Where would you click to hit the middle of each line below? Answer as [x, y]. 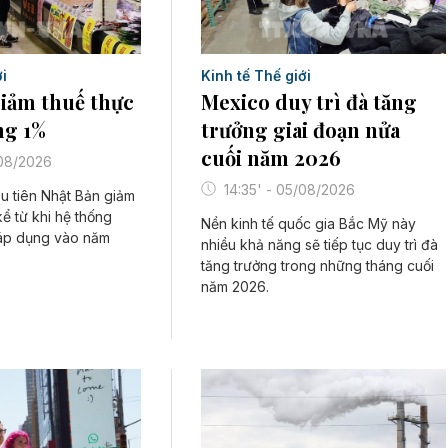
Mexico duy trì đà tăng [309, 101]
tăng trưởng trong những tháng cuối [318, 265]
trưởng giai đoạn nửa [301, 129]
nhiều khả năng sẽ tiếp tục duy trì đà [320, 244]
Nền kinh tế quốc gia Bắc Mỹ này [309, 223]
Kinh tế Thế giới [256, 75]
